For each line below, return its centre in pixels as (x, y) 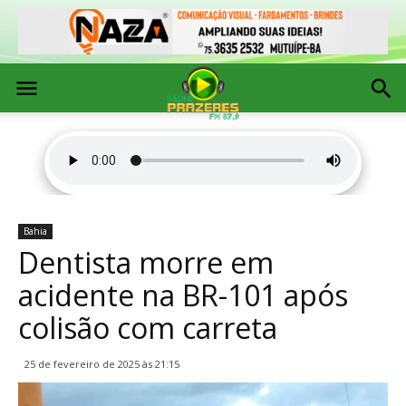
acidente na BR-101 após (183, 295)
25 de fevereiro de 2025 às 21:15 (102, 364)
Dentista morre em (146, 262)
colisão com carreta (148, 328)
